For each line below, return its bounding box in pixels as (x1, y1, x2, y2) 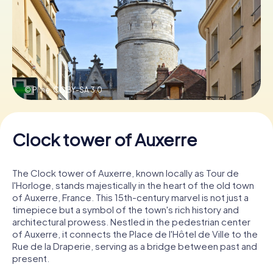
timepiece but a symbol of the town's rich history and (12, 203, 239, 215)
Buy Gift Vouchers (97, 75, 175, 87)
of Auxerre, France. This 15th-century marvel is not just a (12, 191, 249, 203)
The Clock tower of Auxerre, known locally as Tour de (12, 166, 239, 179)
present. (12, 252, 49, 264)
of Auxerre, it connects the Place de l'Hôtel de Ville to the (12, 227, 258, 239)
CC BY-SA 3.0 (53, 85, 102, 94)
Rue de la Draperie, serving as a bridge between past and (12, 239, 257, 252)
